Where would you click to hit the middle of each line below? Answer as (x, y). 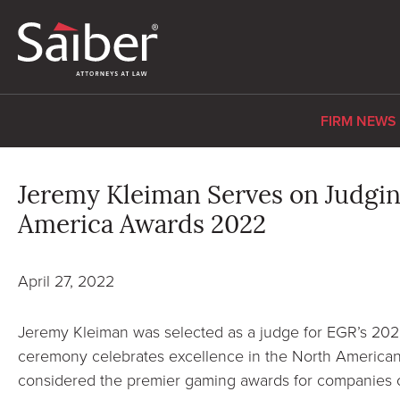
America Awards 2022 (142, 227)
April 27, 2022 (66, 280)
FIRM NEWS (358, 121)
